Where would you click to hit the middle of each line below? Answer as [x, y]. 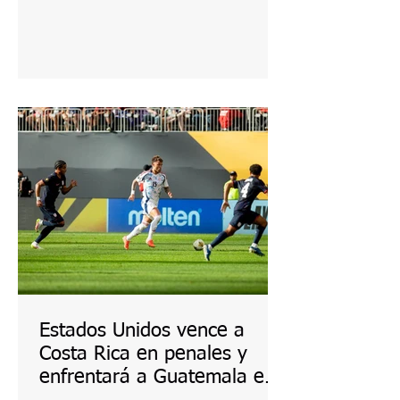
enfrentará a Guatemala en [157, 378]
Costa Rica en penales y [143, 354]
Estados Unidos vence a [142, 331]
